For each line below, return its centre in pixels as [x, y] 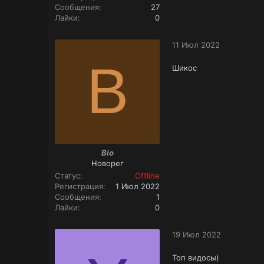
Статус [67, 176]
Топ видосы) [196, 258]
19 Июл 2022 [197, 235]
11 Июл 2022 [196, 44]
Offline [147, 176]
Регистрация [79, 187]
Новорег [107, 164]
